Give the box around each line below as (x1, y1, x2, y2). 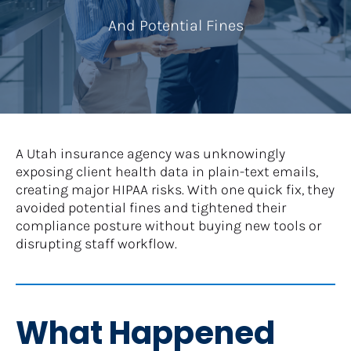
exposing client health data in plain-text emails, (16, 162, 318, 180)
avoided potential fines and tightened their (16, 198, 286, 216)
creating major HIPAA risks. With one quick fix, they (16, 180, 335, 198)
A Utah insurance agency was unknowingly (16, 144, 285, 162)
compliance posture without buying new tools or (16, 216, 321, 234)
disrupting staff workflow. (16, 234, 177, 252)
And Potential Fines (107, 16, 244, 34)
